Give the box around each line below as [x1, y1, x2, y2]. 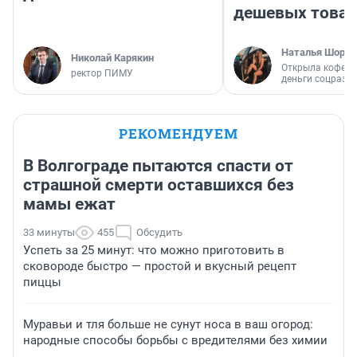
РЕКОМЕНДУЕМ [119, 124, 238, 143]
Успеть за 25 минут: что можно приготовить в [23, 243, 284, 258]
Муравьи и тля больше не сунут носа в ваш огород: [23, 317, 313, 332]
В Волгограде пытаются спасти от [23, 156, 293, 176]
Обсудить [136, 226, 182, 239]
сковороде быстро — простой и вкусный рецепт [23, 259, 296, 274]
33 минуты [23, 226, 75, 239]
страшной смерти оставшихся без [23, 175, 294, 195]
